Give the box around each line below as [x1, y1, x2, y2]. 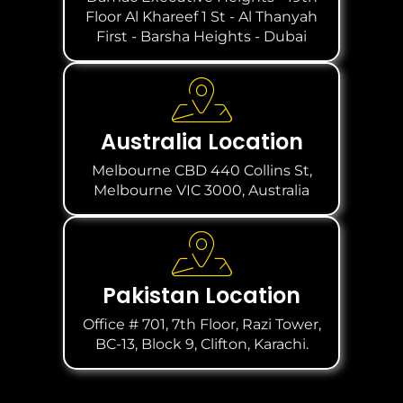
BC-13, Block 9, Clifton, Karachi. [94, 335, 309, 353]
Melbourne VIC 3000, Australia [94, 181, 309, 199]
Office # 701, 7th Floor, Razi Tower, [82, 315, 321, 333]
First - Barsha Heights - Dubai [96, 27, 307, 45]
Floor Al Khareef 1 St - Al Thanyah [85, 7, 318, 25]
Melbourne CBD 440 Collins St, [91, 161, 312, 179]
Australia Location [100, 126, 303, 157]
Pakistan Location [103, 280, 300, 310]
